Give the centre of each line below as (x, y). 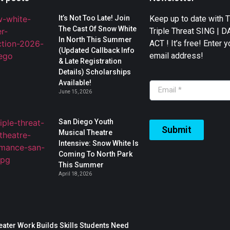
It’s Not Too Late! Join (94, 18)
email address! (176, 56)
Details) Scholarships (94, 72)
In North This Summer (95, 40)
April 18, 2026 (75, 174)
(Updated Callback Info (96, 51)
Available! (75, 83)
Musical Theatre (85, 133)
